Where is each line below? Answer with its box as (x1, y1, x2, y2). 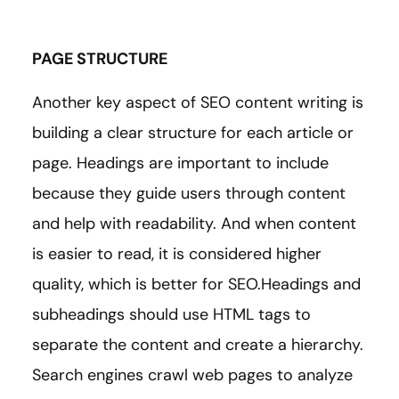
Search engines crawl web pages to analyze (32, 363, 353, 386)
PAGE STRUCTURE (32, 47, 167, 69)
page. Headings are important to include (32, 151, 329, 174)
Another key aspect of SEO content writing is (32, 91, 363, 113)
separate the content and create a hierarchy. (32, 333, 363, 355)
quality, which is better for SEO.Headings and (32, 273, 361, 295)
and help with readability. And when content (32, 212, 356, 234)
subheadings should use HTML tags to (32, 303, 311, 325)
